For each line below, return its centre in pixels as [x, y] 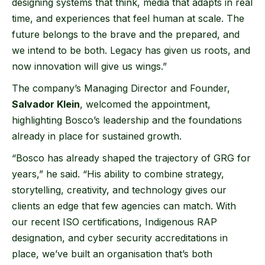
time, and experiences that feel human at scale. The [128, 19]
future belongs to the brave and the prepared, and [126, 35]
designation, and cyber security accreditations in [120, 238]
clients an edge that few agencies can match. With [124, 206]
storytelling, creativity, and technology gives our [119, 190]
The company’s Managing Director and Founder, [121, 88]
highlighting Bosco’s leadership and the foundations [127, 120]
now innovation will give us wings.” [89, 67]
